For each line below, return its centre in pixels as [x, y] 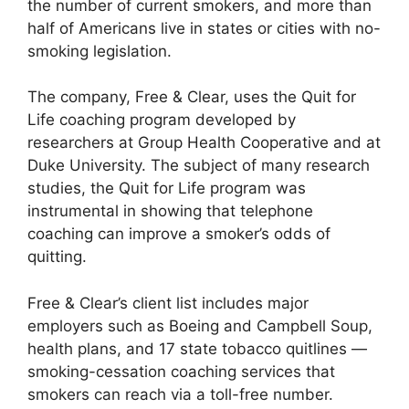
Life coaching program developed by [162, 120]
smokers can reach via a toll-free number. [180, 394]
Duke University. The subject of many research [199, 166]
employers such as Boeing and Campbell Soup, [200, 325]
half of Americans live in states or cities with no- [204, 28]
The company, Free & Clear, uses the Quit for [192, 97]
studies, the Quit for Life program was [167, 189]
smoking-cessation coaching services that [181, 371]
